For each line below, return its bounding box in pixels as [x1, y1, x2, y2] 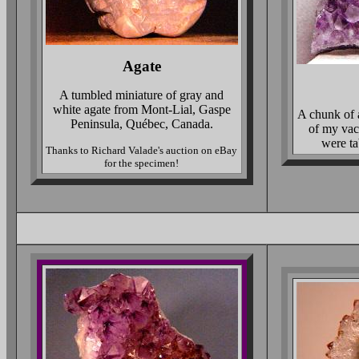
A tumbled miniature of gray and [59, 88, 224, 102]
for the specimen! [104, 157, 179, 169]
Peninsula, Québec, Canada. [70, 117, 213, 131]
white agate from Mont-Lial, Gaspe [52, 103, 231, 116]
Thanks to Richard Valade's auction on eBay [46, 144, 237, 156]
